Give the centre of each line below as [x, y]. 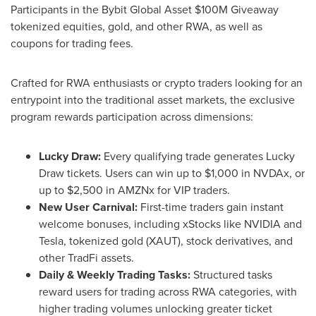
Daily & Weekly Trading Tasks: [115, 274]
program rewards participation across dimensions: [132, 116]
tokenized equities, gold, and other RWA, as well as [136, 26]
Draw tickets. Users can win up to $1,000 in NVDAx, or [172, 173]
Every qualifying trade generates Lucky [198, 156]
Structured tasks [231, 274]
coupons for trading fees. [72, 43]
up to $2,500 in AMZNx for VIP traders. [134, 190]
